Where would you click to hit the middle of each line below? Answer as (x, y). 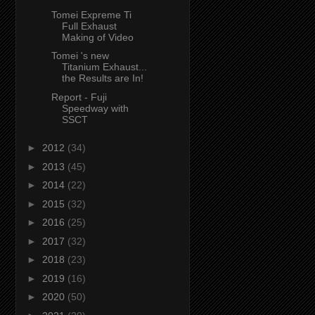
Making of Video (97, 37)
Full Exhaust (89, 26)
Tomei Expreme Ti (91, 14)
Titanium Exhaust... (104, 67)
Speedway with (95, 108)
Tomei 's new (80, 56)
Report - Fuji (79, 97)
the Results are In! (102, 78)
